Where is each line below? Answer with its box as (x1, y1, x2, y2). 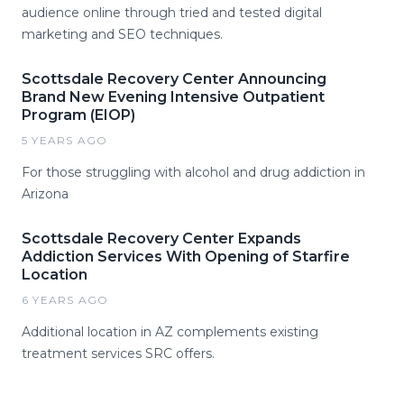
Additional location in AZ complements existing (22, 324, 318, 340)
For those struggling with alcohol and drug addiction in (22, 164, 365, 180)
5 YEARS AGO (22, 133, 108, 147)
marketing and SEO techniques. (22, 26, 223, 42)
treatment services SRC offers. (22, 345, 215, 362)
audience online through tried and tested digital (22, 5, 322, 21)
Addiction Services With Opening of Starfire (22, 248, 350, 265)
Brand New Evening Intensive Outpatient (22, 88, 325, 106)
